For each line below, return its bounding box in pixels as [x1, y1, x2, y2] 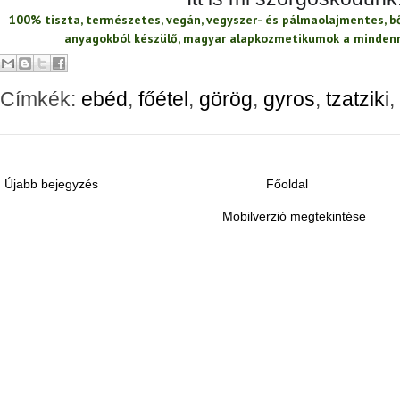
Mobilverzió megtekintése [222, 209, 367, 223]
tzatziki [326, 87, 389, 111]
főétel [138, 87, 188, 111]
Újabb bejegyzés [4, 177, 98, 191]
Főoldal [266, 177, 309, 191]
